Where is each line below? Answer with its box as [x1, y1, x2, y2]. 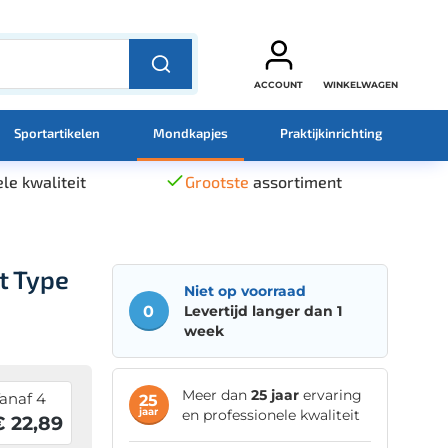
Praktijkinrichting [279, 124, 382, 141]
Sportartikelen [14, 124, 101, 141]
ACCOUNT [254, 79, 303, 91]
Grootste [185, 171, 250, 191]
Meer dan [181, 385, 251, 404]
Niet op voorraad [183, 281, 306, 300]
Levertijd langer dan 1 [183, 301, 342, 320]
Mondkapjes [152, 124, 228, 141]
